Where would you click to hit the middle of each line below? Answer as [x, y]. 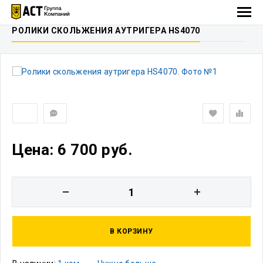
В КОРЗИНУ [131, 231]
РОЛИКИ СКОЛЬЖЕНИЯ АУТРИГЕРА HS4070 [106, 31]
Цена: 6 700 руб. [73, 150]
